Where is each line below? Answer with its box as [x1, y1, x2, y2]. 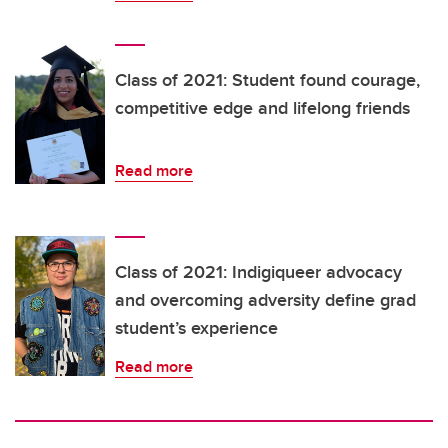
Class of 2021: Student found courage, [115, 67, 420, 94]
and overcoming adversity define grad [115, 287, 416, 314]
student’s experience [115, 315, 278, 342]
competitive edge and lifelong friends [115, 95, 410, 122]
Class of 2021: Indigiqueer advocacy [115, 259, 402, 286]
